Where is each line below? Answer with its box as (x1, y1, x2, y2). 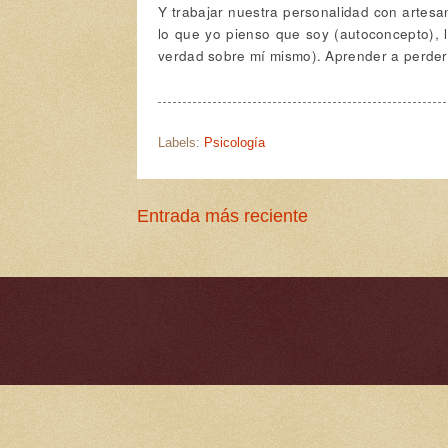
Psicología (204, 134, 265, 150)
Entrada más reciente (137, 205, 308, 226)
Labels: (158, 134, 204, 150)
